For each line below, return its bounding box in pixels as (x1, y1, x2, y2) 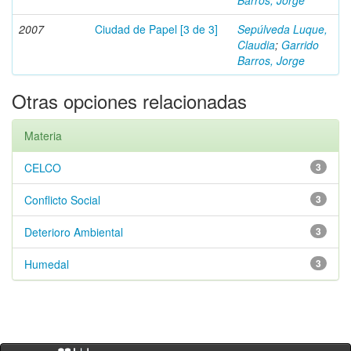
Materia (24, 128, 62, 143)
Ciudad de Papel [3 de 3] (95, 21, 218, 37)
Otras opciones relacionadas (12, 87, 247, 114)
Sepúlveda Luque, (237, 21, 327, 37)
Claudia (237, 37, 275, 52)
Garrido (281, 37, 319, 52)
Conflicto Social (24, 192, 100, 208)
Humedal (24, 256, 69, 272)
